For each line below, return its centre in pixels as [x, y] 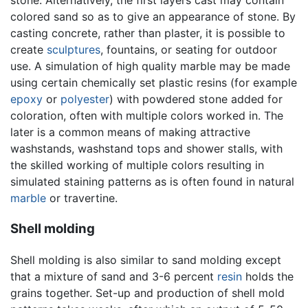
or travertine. [82, 198]
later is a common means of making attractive [130, 132]
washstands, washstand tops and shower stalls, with [146, 149]
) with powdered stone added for [196, 99]
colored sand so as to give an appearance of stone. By [153, 17]
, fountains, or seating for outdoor [189, 50]
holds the [268, 276]
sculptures [74, 50]
